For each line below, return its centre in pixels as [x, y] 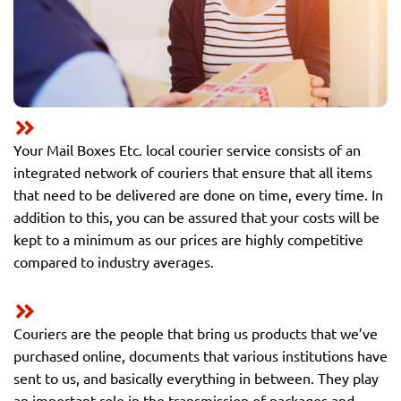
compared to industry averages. [114, 261]
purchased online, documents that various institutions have [200, 355]
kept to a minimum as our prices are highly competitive [188, 239]
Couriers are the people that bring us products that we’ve [196, 333]
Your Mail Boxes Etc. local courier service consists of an [187, 149]
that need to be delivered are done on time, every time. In [198, 194]
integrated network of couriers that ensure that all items [193, 171]
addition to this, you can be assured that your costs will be [196, 216]
